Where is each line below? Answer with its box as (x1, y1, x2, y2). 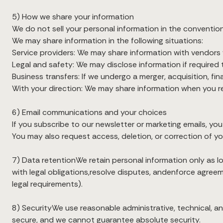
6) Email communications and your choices (12, 107, 167, 117)
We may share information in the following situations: (12, 35, 203, 46)
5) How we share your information (12, 11, 134, 22)
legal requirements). (12, 179, 83, 189)
